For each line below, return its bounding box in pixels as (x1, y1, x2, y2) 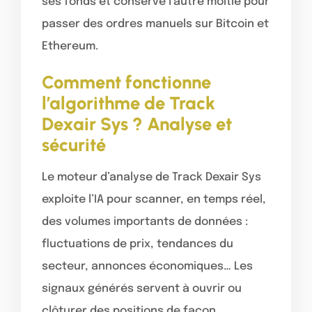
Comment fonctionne (42, 71, 211, 93)
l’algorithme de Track (42, 92, 215, 114)
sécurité (42, 134, 106, 155)
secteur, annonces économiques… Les (42, 260, 253, 272)
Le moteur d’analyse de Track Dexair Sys (42, 171, 261, 183)
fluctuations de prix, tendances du (42, 237, 233, 250)
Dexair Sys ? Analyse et (42, 113, 232, 134)
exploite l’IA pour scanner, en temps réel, (42, 193, 266, 205)
